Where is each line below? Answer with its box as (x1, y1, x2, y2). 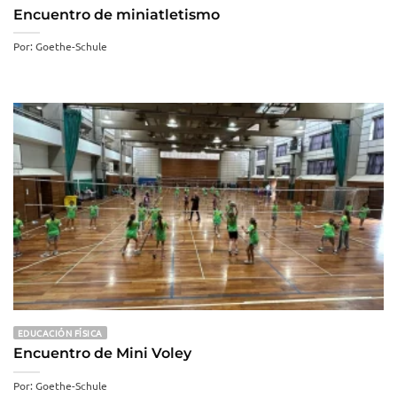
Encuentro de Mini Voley (13, 345, 191, 362)
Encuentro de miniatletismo (13, 5, 220, 23)
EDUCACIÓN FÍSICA (18, 325, 103, 339)
